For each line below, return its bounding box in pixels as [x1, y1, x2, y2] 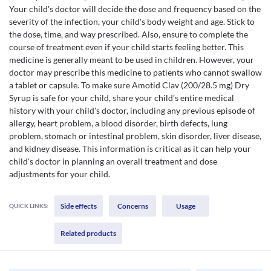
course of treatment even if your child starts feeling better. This [9, 42, 244, 52]
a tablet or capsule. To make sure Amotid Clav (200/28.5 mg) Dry [9, 80, 249, 90]
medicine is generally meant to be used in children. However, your [9, 54, 254, 65]
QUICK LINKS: [9, 202, 48, 209]
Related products [60, 229, 116, 238]
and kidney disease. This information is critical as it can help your [9, 143, 251, 154]
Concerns [117, 201, 148, 211]
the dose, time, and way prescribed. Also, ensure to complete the [9, 29, 248, 39]
